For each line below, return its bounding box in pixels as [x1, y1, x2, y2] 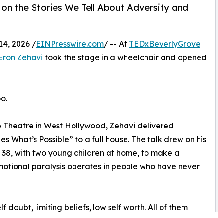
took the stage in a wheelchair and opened [43, 53, 207, 63]
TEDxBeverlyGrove [129, 39, 200, 49]
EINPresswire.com [36, 39, 104, 49]
